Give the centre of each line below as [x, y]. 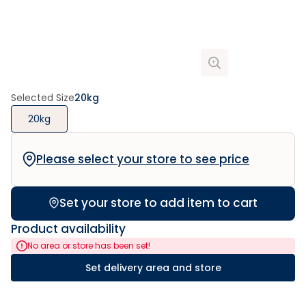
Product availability [68, 229]
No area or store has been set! [89, 246]
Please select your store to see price [143, 159]
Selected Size [43, 98]
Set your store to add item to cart [158, 203]
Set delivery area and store [153, 268]
